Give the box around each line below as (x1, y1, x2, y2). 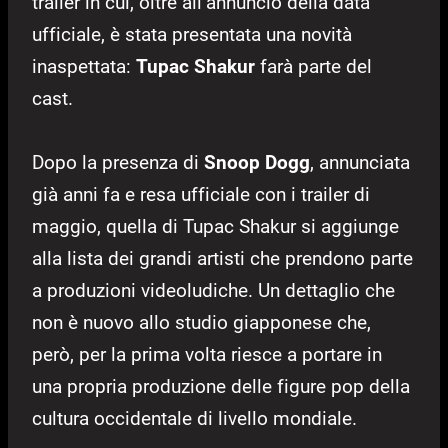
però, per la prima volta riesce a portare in (32, 343, 382, 367)
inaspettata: (32, 55, 136, 79)
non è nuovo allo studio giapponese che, (32, 311, 371, 335)
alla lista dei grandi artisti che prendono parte (32, 247, 413, 271)
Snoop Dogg (204, 151, 310, 175)
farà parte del (255, 55, 372, 79)
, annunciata (310, 151, 410, 175)
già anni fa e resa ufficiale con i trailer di (32, 183, 370, 207)
